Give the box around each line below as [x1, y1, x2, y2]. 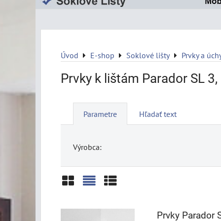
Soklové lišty [126, 50, 170, 60]
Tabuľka [103, 191, 145, 208]
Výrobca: [73, 142, 102, 152]
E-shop [90, 50, 114, 60]
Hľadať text [139, 109, 177, 119]
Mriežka [61, 191, 104, 208]
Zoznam [82, 191, 125, 208]
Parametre [83, 109, 117, 119]
